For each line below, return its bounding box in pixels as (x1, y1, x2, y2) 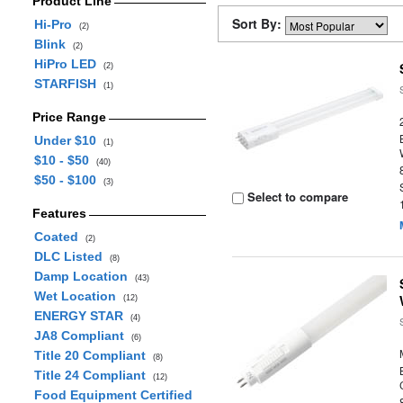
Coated (33, 229, 85, 244)
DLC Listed (33, 249, 110, 264)
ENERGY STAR (33, 309, 130, 323)
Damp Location (33, 269, 135, 283)
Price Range (31, 110, 106, 124)
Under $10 (33, 133, 103, 148)
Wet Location (33, 289, 123, 303)
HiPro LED (33, 57, 103, 71)
